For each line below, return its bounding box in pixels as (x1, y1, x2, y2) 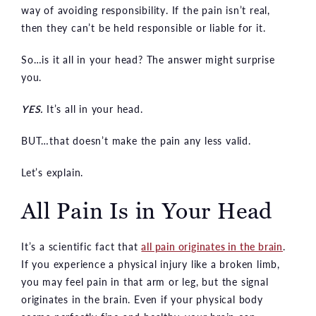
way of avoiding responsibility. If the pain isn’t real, (21, 3, 270, 18)
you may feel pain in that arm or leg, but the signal (21, 274, 269, 289)
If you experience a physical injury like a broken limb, (21, 257, 280, 272)
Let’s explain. (21, 165, 84, 180)
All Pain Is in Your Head (21, 196, 273, 226)
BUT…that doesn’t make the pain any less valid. (21, 133, 251, 148)
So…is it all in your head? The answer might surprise (21, 52, 275, 67)
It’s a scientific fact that (21, 239, 142, 254)
